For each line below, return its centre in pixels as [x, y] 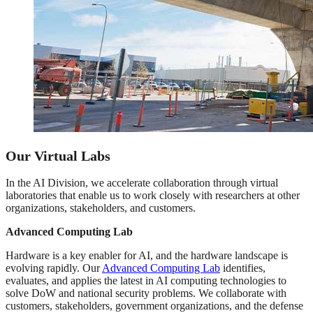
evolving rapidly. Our [54, 268]
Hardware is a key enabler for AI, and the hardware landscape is [147, 256]
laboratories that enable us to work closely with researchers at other [153, 196]
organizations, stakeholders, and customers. [101, 208]
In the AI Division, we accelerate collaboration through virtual [142, 183]
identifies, [243, 268]
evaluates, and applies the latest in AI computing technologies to [146, 281]
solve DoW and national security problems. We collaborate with [146, 293]
